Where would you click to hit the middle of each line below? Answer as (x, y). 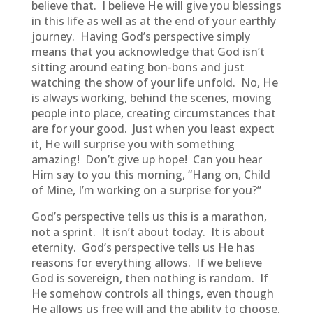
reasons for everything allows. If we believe (146, 263)
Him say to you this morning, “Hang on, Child (151, 175)
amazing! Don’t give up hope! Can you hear (146, 159)
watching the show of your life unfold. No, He (154, 82)
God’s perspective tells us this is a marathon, (149, 217)
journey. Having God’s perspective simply (140, 36)
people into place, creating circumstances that (153, 113)
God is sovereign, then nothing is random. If (150, 278)
